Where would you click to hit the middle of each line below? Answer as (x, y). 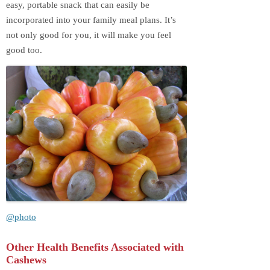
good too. (24, 50)
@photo (21, 217)
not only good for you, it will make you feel (89, 35)
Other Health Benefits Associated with (95, 247)
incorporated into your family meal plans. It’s (91, 20)
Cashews (26, 260)
